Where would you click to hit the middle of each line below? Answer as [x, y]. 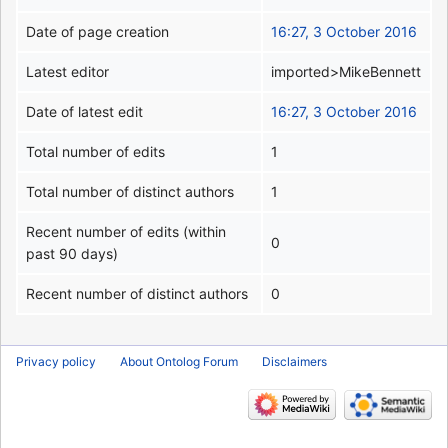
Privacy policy [56, 362]
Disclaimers [294, 362]
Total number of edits [96, 151]
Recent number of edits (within [126, 231]
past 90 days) [72, 253]
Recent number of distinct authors [137, 293]
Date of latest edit [85, 111]
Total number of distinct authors [130, 191]
